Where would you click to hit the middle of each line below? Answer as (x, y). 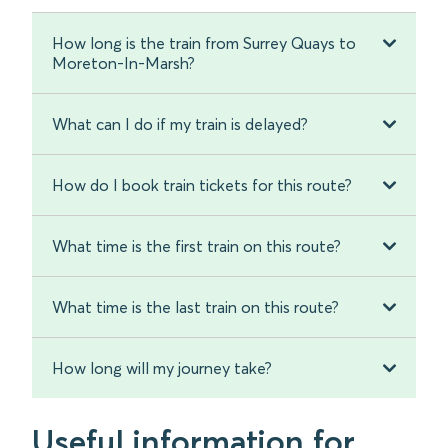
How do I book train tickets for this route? (202, 185)
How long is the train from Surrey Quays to (204, 43)
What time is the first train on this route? (196, 246)
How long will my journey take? (162, 368)
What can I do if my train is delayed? (180, 124)
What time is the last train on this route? (195, 307)
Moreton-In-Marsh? (123, 63)
